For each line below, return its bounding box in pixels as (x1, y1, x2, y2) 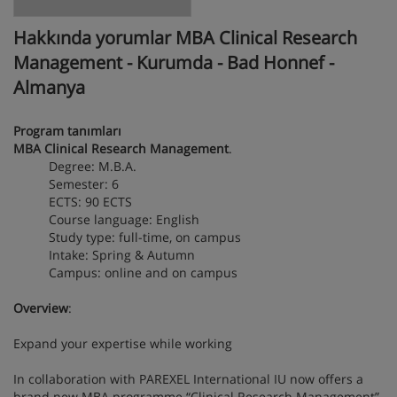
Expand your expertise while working (13, 334, 232, 352)
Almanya (13, 74, 85, 99)
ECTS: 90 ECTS (49, 192, 132, 210)
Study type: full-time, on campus (49, 228, 241, 245)
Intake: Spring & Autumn (49, 245, 195, 263)
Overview (13, 299, 68, 316)
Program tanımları (13, 121, 121, 139)
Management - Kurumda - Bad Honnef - (13, 50, 334, 74)
